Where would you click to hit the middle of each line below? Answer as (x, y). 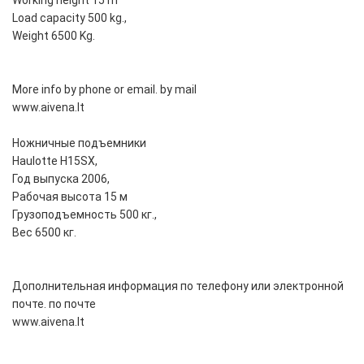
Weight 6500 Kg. (54, 36)
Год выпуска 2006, (61, 179)
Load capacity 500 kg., (69, 18)
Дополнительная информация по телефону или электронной (178, 286)
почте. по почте (54, 304)
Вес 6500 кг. (44, 233)
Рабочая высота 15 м (70, 197)
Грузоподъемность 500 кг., (84, 215)
